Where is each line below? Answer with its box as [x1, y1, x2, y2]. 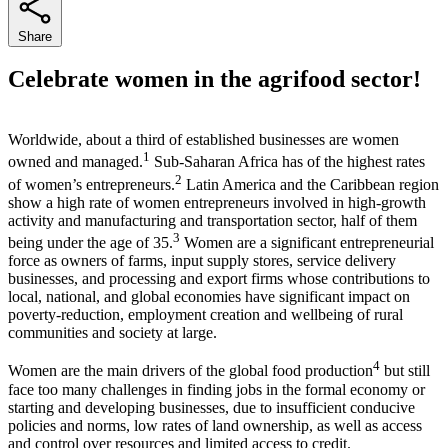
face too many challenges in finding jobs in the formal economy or [8, 380, 425, 398]
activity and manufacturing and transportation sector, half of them [8, 212, 417, 230]
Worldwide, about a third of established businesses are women [8, 131, 399, 149]
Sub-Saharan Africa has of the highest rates [150, 153, 425, 171]
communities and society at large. [8, 324, 217, 342]
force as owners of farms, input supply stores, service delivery [8, 252, 396, 270]
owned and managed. [8, 153, 143, 171]
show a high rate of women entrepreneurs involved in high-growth [8, 194, 426, 212]
